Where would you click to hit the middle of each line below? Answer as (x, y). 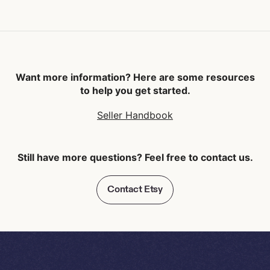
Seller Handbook (135, 115)
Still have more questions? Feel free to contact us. (135, 157)
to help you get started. (135, 90)
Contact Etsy (135, 188)
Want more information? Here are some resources (135, 77)
